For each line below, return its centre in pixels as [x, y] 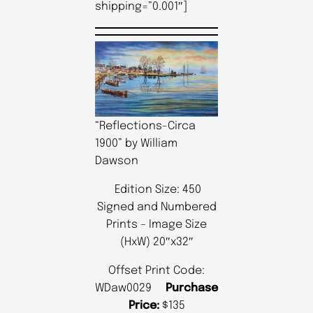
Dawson [117, 161]
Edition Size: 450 [156, 189]
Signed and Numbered [156, 207]
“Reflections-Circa [145, 126]
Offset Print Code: [156, 270]
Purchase [192, 288]
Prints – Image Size [156, 224]
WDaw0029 [130, 288]
